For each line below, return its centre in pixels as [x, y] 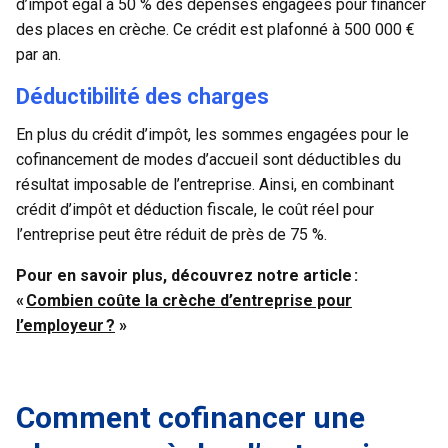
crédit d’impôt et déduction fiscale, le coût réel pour [195, 209]
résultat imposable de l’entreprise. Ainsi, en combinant [205, 184]
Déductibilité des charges [142, 96]
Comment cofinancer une [190, 417]
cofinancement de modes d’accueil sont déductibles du [208, 159]
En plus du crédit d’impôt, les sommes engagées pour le [212, 134]
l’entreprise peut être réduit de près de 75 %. [173, 234]
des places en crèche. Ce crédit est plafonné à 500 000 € [215, 29]
